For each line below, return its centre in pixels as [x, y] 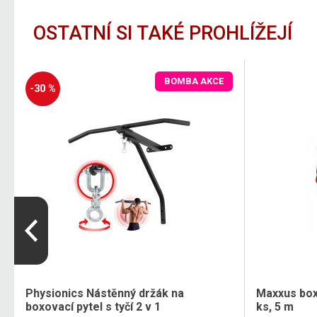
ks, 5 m [275, 306]
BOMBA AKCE [194, 81]
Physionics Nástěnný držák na [105, 293]
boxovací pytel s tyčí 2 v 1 [93, 306]
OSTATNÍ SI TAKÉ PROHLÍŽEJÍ [163, 33]
